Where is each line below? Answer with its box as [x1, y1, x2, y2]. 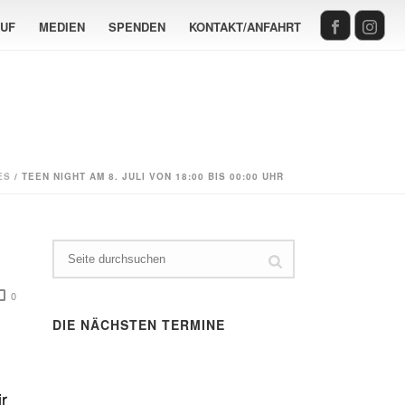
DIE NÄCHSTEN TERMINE [52, 316, 226, 334]
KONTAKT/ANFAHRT [189, 17, 301, 35]
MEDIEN [39, 17, 85, 35]
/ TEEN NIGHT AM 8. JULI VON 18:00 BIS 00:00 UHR [11, 170, 284, 183]
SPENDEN [108, 17, 165, 35]
